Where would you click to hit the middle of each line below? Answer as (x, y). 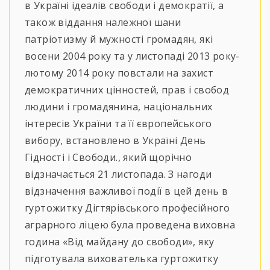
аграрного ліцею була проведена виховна (130, 224)
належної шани (143, 22)
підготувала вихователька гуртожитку (122, 258)
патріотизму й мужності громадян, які (119, 39)
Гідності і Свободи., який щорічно (108, 157)
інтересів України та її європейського (118, 123)
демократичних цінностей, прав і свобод (127, 89)
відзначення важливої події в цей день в (127, 191)
